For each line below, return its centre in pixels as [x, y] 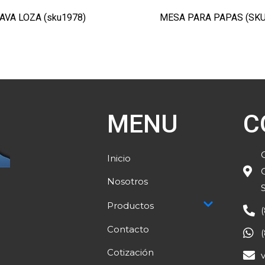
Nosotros [128, 182]
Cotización [131, 253]
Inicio [119, 159]
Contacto [128, 230]
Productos [131, 205]
